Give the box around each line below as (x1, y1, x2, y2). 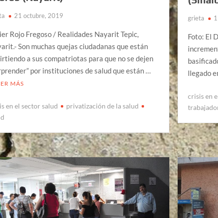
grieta (188, 14, 205, 22)
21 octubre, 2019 (14, 12, 64, 19)
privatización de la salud (66, 101, 139, 110)
